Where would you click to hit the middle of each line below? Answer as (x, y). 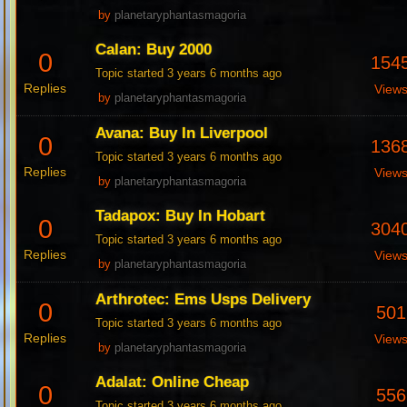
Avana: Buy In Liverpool (182, 134)
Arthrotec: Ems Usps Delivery (203, 300)
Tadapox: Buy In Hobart (181, 216)
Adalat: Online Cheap (173, 382)
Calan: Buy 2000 (154, 50)
